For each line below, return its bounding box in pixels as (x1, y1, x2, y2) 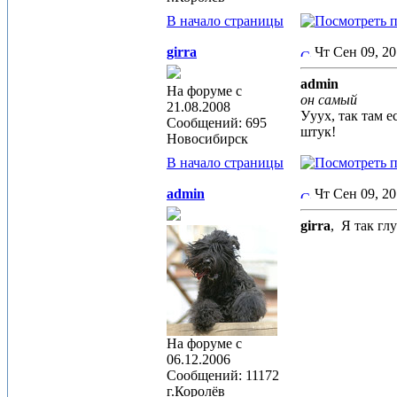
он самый (300, 92, 357, 107)
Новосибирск (167, 131, 248, 146)
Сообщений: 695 (167, 115, 267, 130)
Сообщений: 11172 (167, 368, 279, 383)
